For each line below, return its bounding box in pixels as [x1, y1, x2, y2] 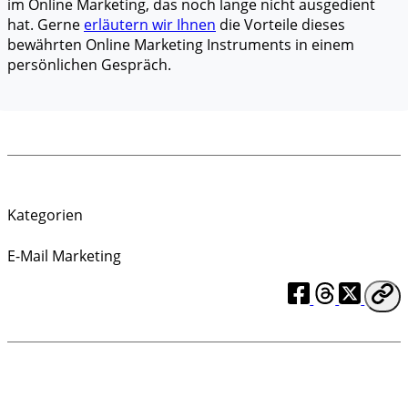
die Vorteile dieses [216, 15, 345, 35]
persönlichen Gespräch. [7, 55, 171, 75]
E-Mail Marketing [7, 245, 121, 266]
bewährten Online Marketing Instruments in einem [7, 35, 354, 55]
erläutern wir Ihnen [84, 15, 216, 35]
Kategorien [7, 205, 83, 226]
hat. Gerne [7, 15, 84, 35]
